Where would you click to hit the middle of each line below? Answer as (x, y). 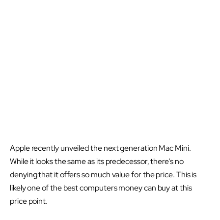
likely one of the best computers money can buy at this (101, 188)
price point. (29, 201)
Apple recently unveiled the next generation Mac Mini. (100, 148)
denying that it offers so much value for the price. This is (103, 175)
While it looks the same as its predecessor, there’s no (97, 162)
